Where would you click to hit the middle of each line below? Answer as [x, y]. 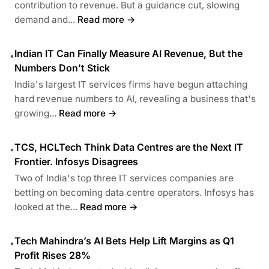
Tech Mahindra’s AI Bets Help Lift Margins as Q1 [124, 240]
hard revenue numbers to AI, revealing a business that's [135, 98]
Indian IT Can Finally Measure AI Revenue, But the [128, 53]
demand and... [45, 19]
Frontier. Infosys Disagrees [76, 161]
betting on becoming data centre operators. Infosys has [134, 192]
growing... [35, 113]
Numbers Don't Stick [62, 68]
